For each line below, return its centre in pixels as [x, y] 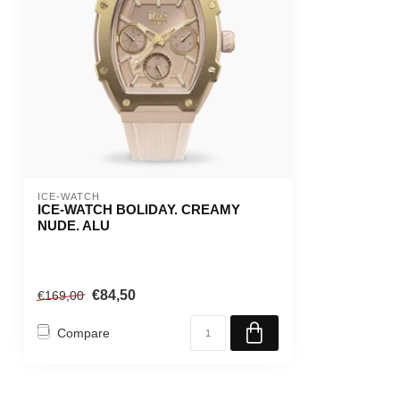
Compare [83, 333]
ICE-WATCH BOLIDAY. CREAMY [139, 209]
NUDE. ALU [74, 225]
